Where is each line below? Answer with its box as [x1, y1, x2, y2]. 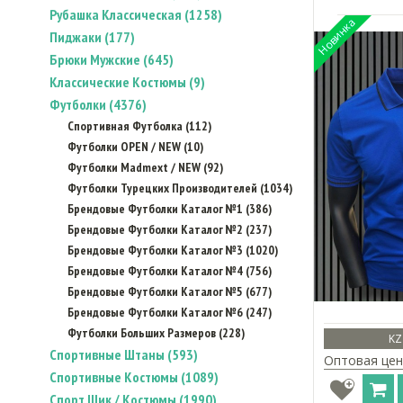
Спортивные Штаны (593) [49, 345, 198, 363]
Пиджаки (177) [49, 28, 135, 46]
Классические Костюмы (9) [49, 73, 205, 91]
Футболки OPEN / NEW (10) [67, 139, 203, 155]
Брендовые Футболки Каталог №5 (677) [67, 283, 272, 300]
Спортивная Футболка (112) [67, 118, 211, 134]
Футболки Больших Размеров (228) [67, 325, 245, 341]
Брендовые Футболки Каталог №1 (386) [67, 201, 272, 217]
